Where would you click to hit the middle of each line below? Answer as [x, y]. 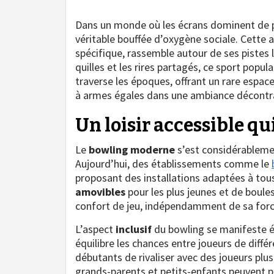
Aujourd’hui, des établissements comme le [173, 163]
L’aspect [95, 229]
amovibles [100, 191]
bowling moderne [132, 149]
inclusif [134, 229]
